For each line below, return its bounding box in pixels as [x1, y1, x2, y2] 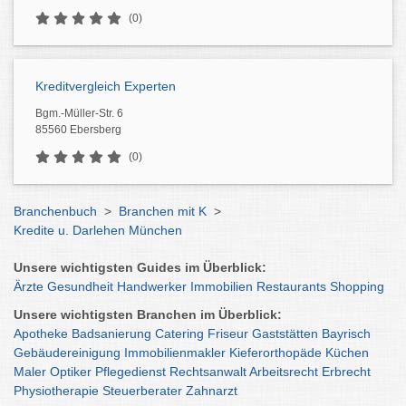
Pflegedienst [95, 364, 166, 379]
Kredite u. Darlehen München [14, 223, 182, 237]
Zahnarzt [186, 383, 237, 398]
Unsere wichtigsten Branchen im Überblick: [14, 307, 282, 322]
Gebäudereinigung [14, 345, 121, 360]
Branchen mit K [119, 204, 207, 218]
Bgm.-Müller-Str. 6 [35, 107, 123, 120]
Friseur [208, 326, 248, 341]
